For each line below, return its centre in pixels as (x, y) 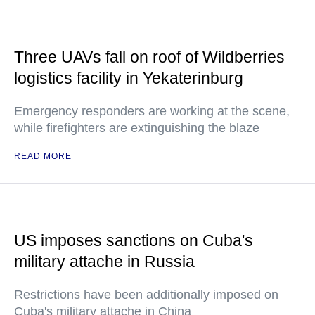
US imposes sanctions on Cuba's (134, 240)
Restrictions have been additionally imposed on (146, 295)
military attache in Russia (104, 262)
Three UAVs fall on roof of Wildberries (149, 57)
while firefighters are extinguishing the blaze (137, 128)
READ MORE (43, 156)
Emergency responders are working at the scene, (152, 111)
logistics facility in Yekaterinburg (129, 78)
